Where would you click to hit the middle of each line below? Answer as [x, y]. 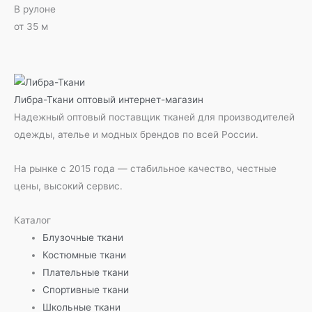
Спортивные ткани [86, 289]
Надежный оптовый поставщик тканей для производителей [154, 117]
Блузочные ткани [83, 237]
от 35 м [31, 26]
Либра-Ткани [44, 100]
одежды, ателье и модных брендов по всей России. [136, 135]
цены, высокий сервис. [68, 186]
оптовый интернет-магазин [140, 100]
